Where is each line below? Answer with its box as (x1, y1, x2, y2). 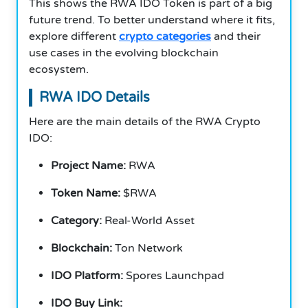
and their (211, 29, 261, 43)
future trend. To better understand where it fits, (29, 12, 275, 27)
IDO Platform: (51, 268, 123, 283)
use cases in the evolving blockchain (29, 45, 219, 60)
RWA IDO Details (39, 89, 150, 106)
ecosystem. (29, 62, 89, 76)
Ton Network (112, 241, 183, 255)
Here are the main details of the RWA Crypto (29, 114, 261, 129)
